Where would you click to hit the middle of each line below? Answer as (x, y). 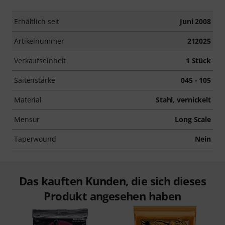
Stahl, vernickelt (183, 100)
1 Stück (198, 61)
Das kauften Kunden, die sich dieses (113, 181)
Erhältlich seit (37, 21)
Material (28, 100)
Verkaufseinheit (40, 61)
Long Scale (193, 119)
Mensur (27, 119)
